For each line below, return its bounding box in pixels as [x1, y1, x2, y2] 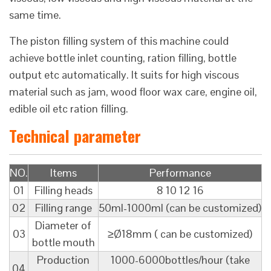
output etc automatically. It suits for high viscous [9, 68, 239, 82]
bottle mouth [31, 235, 95, 250]
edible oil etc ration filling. [9, 102, 128, 116]
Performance [149, 166, 211, 180]
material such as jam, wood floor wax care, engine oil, [9, 85, 257, 99]
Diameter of [35, 218, 91, 233]
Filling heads [34, 183, 93, 198]
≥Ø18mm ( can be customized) [108, 227, 252, 241]
